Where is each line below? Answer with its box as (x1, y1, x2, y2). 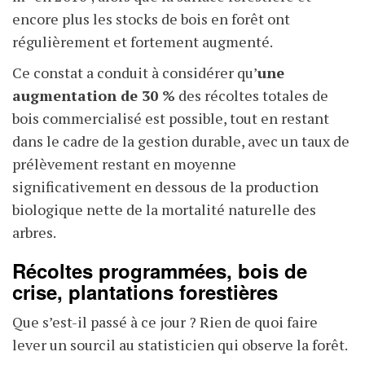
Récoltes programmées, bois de (12, 257, 307, 285)
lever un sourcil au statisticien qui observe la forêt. (12, 335, 348, 355)
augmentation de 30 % (12, 86, 175, 106)
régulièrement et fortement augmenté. (12, 32, 273, 52)
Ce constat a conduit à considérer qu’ (12, 63, 257, 83)
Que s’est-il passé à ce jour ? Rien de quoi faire (12, 312, 318, 332)
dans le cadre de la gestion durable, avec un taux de (12, 131, 350, 152)
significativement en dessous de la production (12, 177, 319, 197)
